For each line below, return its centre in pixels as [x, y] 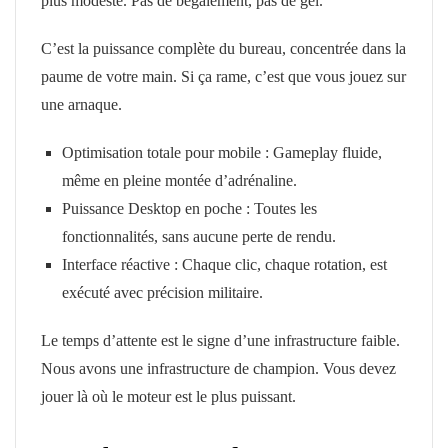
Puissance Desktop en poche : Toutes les [189, 208]
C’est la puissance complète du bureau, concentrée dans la [223, 48]
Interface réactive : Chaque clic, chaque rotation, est [224, 264]
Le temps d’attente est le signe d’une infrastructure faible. [220, 340]
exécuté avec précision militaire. [162, 292]
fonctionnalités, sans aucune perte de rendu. [198, 236]
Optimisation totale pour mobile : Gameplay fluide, [221, 152]
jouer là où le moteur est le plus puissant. [168, 396]
